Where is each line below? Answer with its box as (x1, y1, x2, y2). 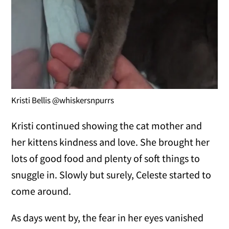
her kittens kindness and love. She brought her (11, 135, 210, 149)
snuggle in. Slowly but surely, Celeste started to (11, 168, 212, 181)
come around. (11, 185, 72, 198)
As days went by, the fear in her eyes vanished (11, 211, 204, 224)
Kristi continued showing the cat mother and (11, 119, 202, 132)
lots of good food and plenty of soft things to (11, 152, 200, 165)
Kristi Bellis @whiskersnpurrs (11, 95, 114, 106)
